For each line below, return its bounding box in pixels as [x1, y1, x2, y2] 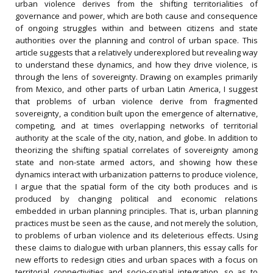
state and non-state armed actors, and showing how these [15, 157, 258, 168]
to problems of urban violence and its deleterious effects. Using [15, 230, 258, 241]
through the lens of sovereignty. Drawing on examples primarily [15, 71, 258, 82]
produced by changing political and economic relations [15, 193, 258, 204]
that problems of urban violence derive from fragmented [15, 96, 258, 107]
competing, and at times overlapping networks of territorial [15, 120, 258, 131]
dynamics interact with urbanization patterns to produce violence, [15, 169, 258, 180]
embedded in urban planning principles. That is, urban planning [15, 205, 258, 216]
